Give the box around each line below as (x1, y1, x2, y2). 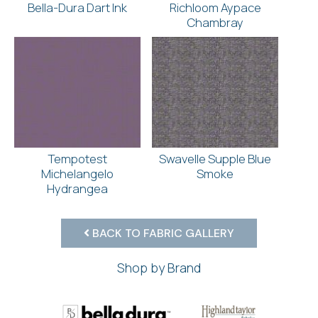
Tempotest (48, 150, 107, 167)
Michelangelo (41, 165, 114, 182)
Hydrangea (47, 180, 108, 197)
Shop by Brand (117, 258, 201, 276)
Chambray (187, 13, 243, 31)
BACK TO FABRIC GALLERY (89, 225, 234, 241)
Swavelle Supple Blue (159, 150, 271, 167)
